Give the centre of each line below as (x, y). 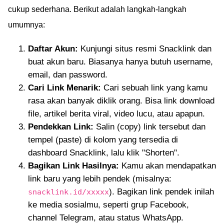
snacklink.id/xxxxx (68, 192)
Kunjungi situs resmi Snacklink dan (145, 49)
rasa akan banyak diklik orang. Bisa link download (121, 101)
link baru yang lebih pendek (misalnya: (100, 179)
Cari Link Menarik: (64, 88)
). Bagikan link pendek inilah (161, 192)
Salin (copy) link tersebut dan (149, 127)
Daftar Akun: (53, 49)
